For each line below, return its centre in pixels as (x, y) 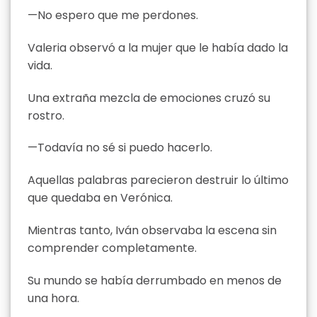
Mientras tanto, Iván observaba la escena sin (152, 231)
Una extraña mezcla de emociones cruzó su (149, 98)
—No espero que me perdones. (113, 16)
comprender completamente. (112, 248)
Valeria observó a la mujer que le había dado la (158, 47)
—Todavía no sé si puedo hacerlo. (120, 148)
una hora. (53, 298)
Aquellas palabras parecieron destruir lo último (158, 180)
